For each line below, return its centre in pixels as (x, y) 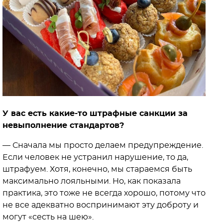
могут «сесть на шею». (48, 217)
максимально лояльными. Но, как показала (92, 181)
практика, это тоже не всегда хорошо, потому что (104, 193)
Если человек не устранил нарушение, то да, (95, 158)
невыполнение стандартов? (63, 126)
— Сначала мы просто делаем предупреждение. (103, 146)
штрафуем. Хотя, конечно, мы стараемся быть (97, 169)
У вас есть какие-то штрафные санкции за (95, 114)
